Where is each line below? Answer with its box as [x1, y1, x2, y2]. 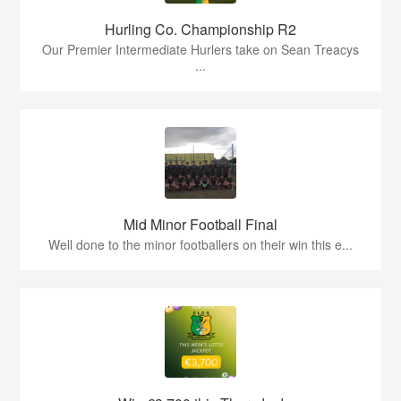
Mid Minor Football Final [124, 214, 277, 235]
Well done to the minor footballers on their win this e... [48, 235, 353, 253]
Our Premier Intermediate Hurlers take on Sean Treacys [42, 40, 359, 58]
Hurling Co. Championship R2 [105, 19, 296, 39]
